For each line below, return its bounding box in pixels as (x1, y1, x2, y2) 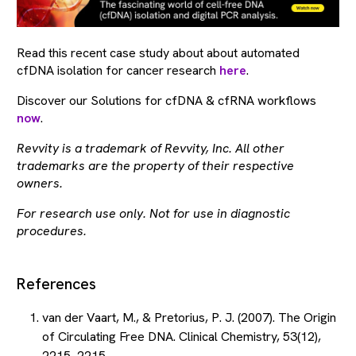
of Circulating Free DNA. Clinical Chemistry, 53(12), (42, 328, 321, 346)
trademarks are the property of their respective (17, 157, 294, 175)
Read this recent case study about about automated (17, 44, 300, 62)
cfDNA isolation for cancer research (17, 62, 219, 79)
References (17, 273, 96, 295)
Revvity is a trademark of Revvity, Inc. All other (17, 140, 284, 157)
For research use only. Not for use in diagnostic (17, 205, 290, 222)
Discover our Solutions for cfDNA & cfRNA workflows (17, 92, 319, 110)
